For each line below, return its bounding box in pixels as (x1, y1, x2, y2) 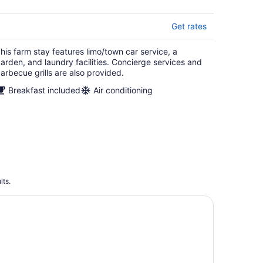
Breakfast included (8, 85, 80, 95)
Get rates (171, 21, 207, 31)
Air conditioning (93, 85, 153, 95)
